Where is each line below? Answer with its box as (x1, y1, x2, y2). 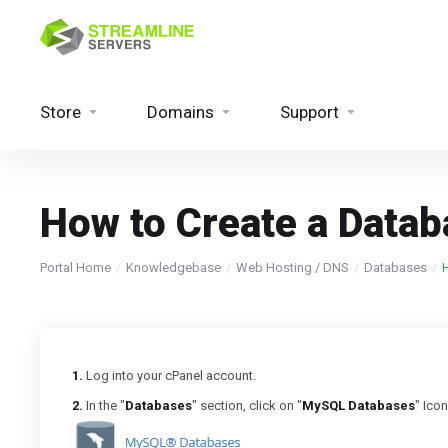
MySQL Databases (302, 398, 415, 413)
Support (280, 102, 339, 122)
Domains (147, 102, 214, 122)
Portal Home (40, 260, 111, 275)
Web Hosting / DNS (236, 260, 349, 275)
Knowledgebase (126, 260, 221, 275)
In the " (83, 398, 125, 413)
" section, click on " (192, 398, 302, 413)
